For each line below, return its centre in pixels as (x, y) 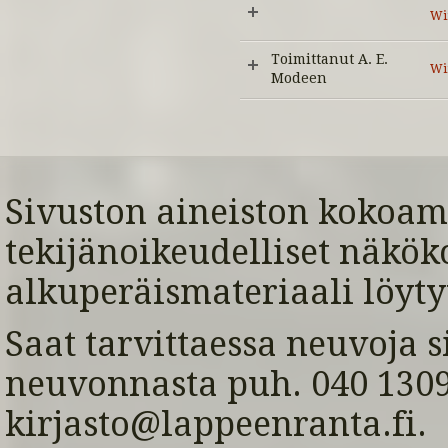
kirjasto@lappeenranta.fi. (216, 424)
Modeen (299, 78)
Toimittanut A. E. (329, 59)
